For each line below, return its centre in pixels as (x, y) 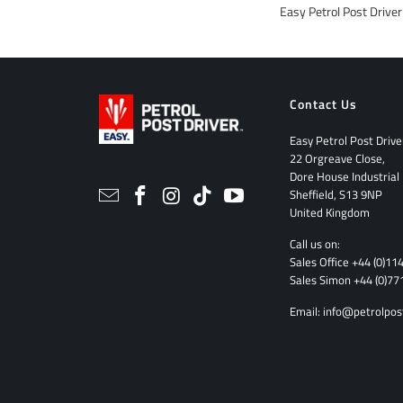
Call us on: (315, 244)
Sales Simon (322, 280)
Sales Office (321, 262)
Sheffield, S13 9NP (336, 195)
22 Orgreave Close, (337, 159)
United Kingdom (330, 213)
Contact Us (323, 104)
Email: (306, 312)
